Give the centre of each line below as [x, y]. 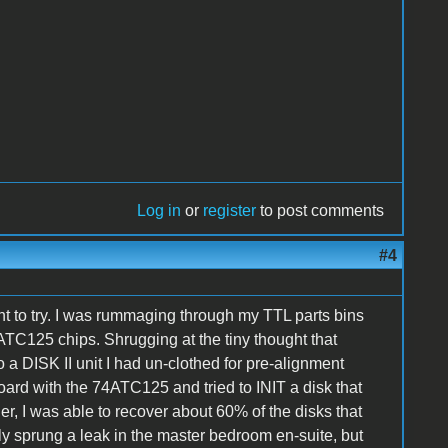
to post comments [320, 210]
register [230, 210]
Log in [159, 210]
